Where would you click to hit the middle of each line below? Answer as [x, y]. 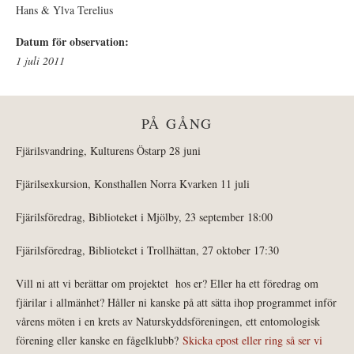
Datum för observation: [74, 41]
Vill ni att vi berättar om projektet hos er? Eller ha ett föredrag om [167, 283]
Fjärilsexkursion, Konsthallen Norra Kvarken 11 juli [135, 183]
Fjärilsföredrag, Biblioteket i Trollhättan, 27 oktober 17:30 [147, 250]
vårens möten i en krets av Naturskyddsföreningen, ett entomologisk [168, 321]
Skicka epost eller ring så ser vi [252, 340]
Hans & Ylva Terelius [64, 9]
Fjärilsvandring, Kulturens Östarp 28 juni [108, 150]
